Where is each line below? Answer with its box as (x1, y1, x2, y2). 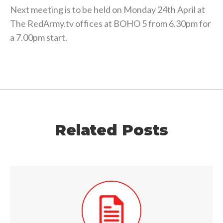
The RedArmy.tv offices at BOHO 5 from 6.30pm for (10, 18, 211, 29)
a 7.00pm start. (10, 32, 67, 43)
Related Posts (55, 121, 168, 140)
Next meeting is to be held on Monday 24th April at (10, 4, 205, 15)
